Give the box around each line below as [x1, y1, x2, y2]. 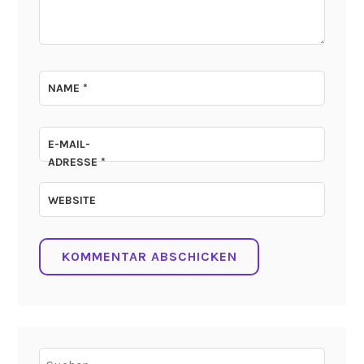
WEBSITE [48, 193, 97, 207]
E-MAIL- [48, 136, 91, 151]
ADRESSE [48, 154, 102, 169]
